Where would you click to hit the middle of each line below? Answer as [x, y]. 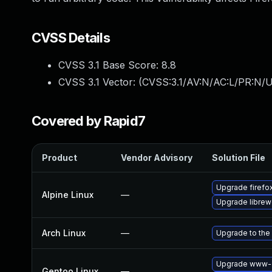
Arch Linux [64, 233]
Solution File [239, 158]
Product [59, 158]
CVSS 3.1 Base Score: [110, 65]
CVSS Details [71, 38]
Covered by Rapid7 [89, 121]
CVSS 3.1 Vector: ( [100, 82]
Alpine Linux [68, 195]
